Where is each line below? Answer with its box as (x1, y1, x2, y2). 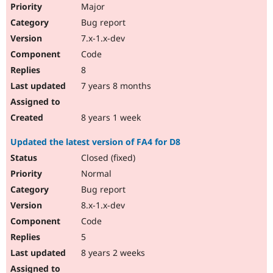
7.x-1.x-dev (79, 32, 125, 44)
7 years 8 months (79, 80, 151, 92)
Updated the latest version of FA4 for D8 (10, 136, 180, 148)
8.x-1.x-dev (79, 199, 125, 211)
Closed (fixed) (79, 152, 135, 164)
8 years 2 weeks (79, 247, 145, 259)
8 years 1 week (79, 112, 141, 124)
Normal (79, 168, 112, 180)
